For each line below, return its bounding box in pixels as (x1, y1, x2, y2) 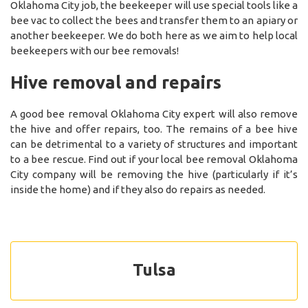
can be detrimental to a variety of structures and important (10, 137, 298, 150)
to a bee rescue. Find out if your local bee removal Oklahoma (10, 153, 298, 165)
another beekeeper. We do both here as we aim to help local (10, 29, 298, 41)
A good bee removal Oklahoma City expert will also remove (10, 107, 298, 120)
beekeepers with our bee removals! (10, 44, 179, 56)
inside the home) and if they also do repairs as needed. (10, 183, 265, 195)
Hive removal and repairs (10, 71, 221, 92)
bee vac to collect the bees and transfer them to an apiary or (10, 14, 298, 26)
